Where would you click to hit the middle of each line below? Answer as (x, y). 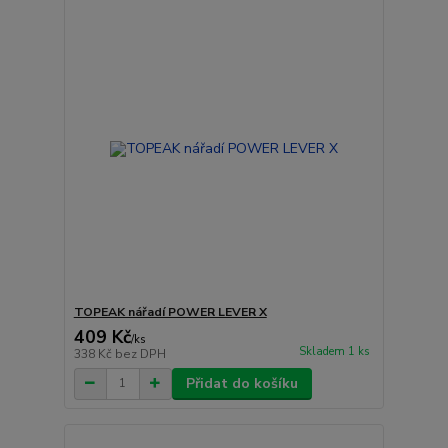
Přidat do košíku (241, 383)
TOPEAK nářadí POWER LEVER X (170, 311)
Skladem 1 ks (334, 351)
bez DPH (140, 353)
